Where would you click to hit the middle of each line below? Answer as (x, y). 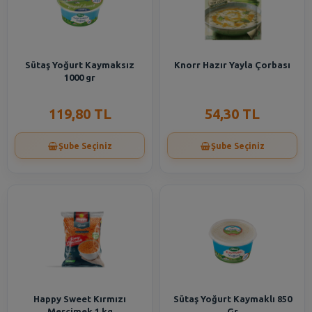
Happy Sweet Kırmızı (80, 299)
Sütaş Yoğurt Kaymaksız (80, 65)
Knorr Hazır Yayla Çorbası (232, 65)
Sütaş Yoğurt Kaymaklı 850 (232, 299)
